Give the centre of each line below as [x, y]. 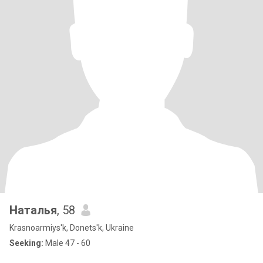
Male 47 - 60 [67, 243]
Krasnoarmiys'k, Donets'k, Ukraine [72, 228]
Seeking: [26, 243]
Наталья [33, 210]
